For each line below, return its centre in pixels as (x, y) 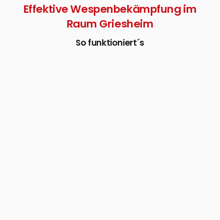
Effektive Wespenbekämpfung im (110, 9)
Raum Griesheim (110, 24)
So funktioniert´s (110, 42)
